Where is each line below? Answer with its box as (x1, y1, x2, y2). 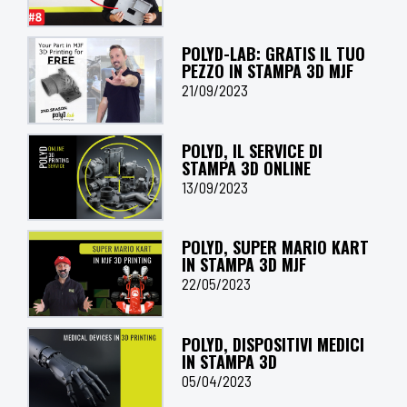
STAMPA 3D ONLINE (182, 155, 311, 180)
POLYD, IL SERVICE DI (182, 138, 323, 163)
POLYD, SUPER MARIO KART (182, 235, 369, 260)
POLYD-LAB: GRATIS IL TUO (182, 41, 365, 65)
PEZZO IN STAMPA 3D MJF (182, 58, 353, 83)
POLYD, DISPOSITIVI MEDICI (182, 333, 364, 357)
